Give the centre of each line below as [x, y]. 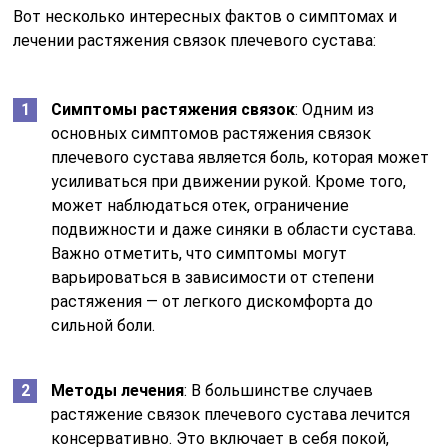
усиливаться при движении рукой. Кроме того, [229, 181]
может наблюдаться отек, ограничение [200, 205]
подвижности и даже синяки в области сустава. [234, 229]
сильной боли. [103, 325]
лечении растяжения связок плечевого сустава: [195, 40]
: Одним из [335, 109]
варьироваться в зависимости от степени [213, 277]
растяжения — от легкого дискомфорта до [212, 301]
